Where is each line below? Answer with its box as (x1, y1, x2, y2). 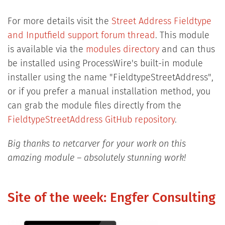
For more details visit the (7, 17, 111, 26)
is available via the (7, 45, 86, 54)
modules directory (85, 45, 159, 54)
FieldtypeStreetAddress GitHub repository (7, 115, 175, 125)
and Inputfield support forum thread (7, 31, 155, 40)
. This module (155, 31, 209, 40)
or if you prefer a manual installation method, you (7, 87, 210, 96)
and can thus (159, 45, 215, 54)
